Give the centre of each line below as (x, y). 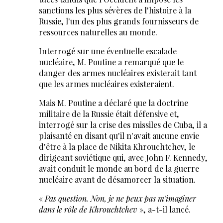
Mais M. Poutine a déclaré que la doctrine (113, 103)
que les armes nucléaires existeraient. (106, 84)
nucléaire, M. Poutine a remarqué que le (111, 62)
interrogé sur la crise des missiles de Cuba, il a (123, 125)
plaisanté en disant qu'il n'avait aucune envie (119, 136)
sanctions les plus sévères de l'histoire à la (115, 10)
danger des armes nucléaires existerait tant (117, 73)
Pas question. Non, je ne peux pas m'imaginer (120, 199)
